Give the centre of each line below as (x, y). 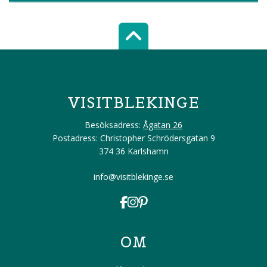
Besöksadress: (113, 125)
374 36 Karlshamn (133, 151)
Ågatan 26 (163, 125)
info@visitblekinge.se (133, 176)
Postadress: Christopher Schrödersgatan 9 (133, 138)
